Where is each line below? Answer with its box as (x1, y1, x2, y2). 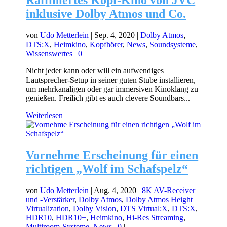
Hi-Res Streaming (126, 213, 184, 222)
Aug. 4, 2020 (94, 185, 137, 195)
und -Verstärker (26, 195, 75, 204)
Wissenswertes (26, 49, 73, 58)
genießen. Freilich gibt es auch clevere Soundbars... (26, 93, 191, 102)
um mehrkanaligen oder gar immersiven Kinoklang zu (26, 84, 199, 93)
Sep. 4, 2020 (94, 30, 135, 40)
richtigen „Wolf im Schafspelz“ (26, 162, 188, 175)
